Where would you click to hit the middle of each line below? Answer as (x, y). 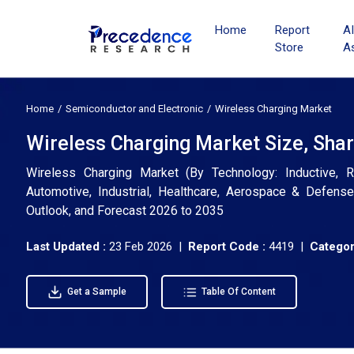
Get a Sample (95, 292)
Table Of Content (237, 292)
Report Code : (227, 247)
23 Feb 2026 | (149, 247)
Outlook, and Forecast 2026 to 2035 (125, 211)
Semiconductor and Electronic (134, 109)
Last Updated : (68, 247)
